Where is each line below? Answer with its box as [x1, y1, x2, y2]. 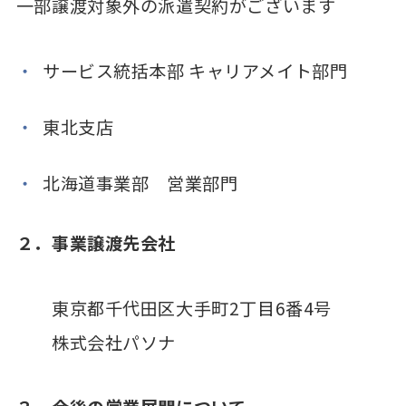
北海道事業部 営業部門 [43, 169, 238, 196]
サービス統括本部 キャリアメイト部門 [43, 57, 348, 83]
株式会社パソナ [15, 329, 177, 355]
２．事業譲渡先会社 [15, 230, 177, 256]
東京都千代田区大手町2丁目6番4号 [15, 295, 332, 321]
